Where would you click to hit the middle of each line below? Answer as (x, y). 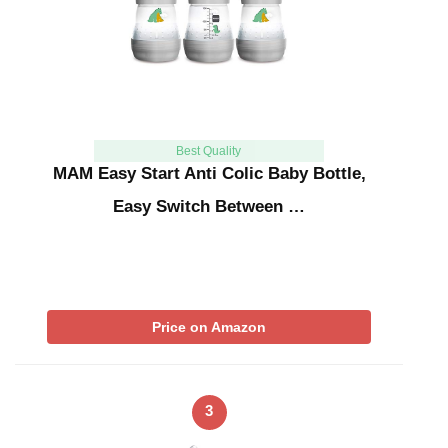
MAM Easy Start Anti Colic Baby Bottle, (209, 174)
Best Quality (209, 151)
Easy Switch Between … (209, 207)
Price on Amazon (209, 327)
